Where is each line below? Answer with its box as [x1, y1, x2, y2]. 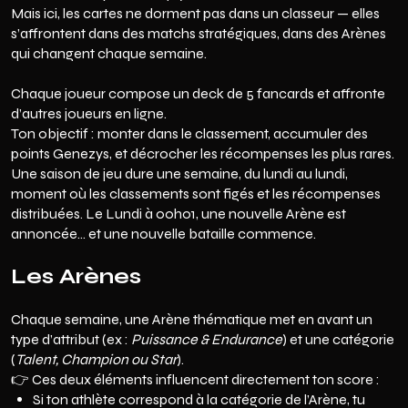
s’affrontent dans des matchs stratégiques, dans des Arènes [11, 25, 386, 42]
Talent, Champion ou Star [15, 351, 177, 368]
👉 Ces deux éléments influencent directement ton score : [11, 371, 380, 388]
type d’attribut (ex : [11, 331, 131, 348]
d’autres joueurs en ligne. [11, 105, 167, 122]
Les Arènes [11, 263, 141, 290]
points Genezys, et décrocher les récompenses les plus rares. [11, 145, 394, 162]
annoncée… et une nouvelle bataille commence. [11, 225, 316, 242]
